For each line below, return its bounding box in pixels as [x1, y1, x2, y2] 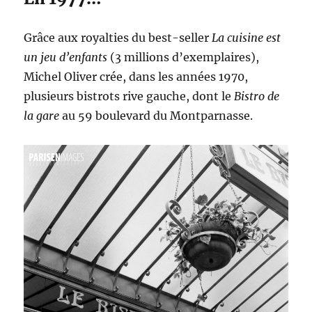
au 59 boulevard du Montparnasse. [62, 109, 253, 123]
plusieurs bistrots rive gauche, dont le [24, 89, 235, 104]
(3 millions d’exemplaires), [107, 50, 260, 65]
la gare [24, 109, 63, 123]
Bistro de [234, 89, 280, 104]
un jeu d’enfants [24, 50, 108, 65]
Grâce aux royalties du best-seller [24, 31, 212, 45]
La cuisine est [212, 31, 281, 45]
